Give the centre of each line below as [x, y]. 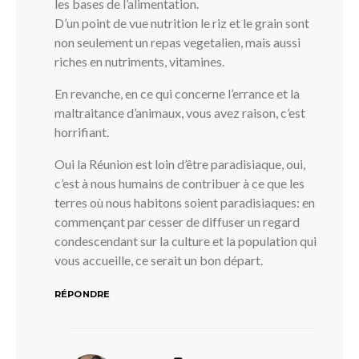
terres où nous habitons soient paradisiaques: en [185, 202]
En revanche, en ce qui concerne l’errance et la [177, 93]
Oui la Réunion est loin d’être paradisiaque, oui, [180, 163]
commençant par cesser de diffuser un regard [177, 221]
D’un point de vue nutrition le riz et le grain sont [182, 22]
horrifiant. [82, 131]
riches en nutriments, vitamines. [139, 61]
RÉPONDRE [83, 294]
